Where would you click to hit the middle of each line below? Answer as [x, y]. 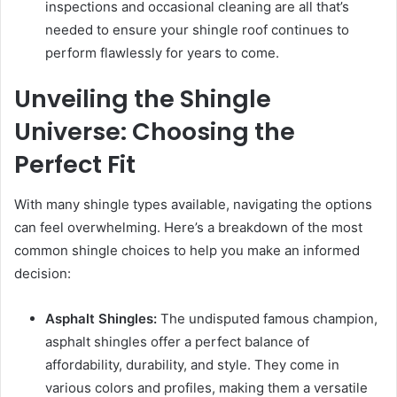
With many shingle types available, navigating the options [193, 204]
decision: [43, 273]
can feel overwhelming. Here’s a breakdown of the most [188, 227]
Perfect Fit [75, 165]
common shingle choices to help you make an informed [187, 250]
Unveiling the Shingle [143, 99]
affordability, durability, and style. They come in [192, 364]
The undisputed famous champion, [267, 318]
